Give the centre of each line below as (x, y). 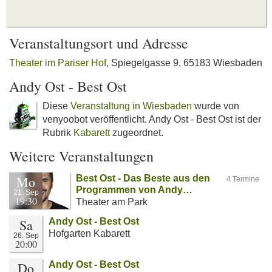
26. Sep (26, 236)
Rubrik (58, 133)
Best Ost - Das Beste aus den (143, 178)
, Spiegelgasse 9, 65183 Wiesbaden (184, 63)
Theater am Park (112, 202)
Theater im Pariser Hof (58, 63)
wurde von (216, 106)
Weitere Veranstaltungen (81, 156)
